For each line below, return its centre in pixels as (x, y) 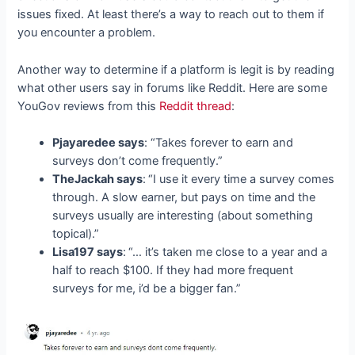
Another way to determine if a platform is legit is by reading (176, 69)
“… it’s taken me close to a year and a (228, 252)
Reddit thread (196, 106)
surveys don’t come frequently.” (138, 161)
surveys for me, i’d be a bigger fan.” (147, 289)
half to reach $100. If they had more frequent (173, 271)
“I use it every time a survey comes (242, 179)
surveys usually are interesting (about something (183, 216)
